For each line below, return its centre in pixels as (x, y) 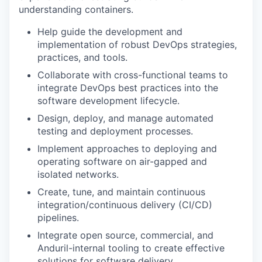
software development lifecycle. (108, 100)
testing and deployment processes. (115, 131)
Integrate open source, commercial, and (125, 235)
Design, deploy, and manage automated (125, 118)
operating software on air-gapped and (122, 161)
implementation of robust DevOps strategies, (137, 44)
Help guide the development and (110, 31)
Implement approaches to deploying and (127, 148)
